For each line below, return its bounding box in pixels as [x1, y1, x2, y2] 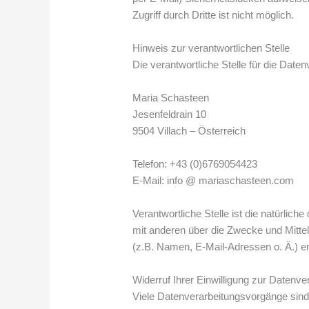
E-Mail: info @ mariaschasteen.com [132, 174, 295, 186]
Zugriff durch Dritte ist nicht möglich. [132, 8, 295, 21]
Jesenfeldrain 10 [132, 108, 207, 120]
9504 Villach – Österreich [132, 124, 246, 137]
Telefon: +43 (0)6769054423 [132, 157, 258, 170]
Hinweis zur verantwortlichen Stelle [132, 41, 290, 54]
